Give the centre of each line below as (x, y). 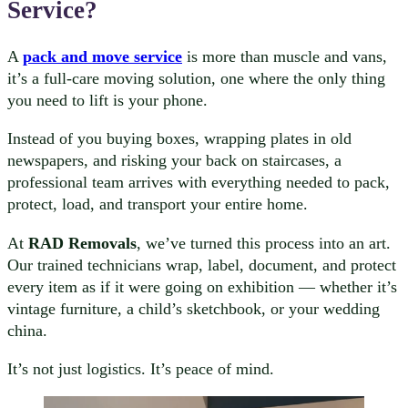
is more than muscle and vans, (285, 56)
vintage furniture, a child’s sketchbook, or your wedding (194, 308)
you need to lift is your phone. (107, 100)
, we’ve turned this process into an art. (264, 243)
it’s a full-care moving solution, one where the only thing (196, 78)
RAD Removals (82, 243)
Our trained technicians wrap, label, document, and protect (202, 265)
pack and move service (102, 56)
